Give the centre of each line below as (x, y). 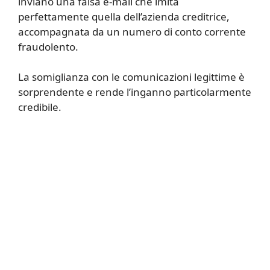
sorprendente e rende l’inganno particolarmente (135, 92)
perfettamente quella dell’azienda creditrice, (124, 16)
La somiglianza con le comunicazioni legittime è (131, 77)
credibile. (40, 107)
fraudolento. (48, 46)
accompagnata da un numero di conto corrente (132, 31)
